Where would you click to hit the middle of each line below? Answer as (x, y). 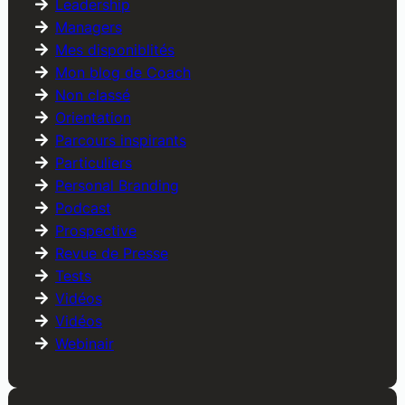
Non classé (92, 95)
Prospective (95, 231)
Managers (88, 28)
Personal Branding (117, 186)
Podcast (83, 208)
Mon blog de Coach (122, 73)
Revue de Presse (111, 254)
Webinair (84, 344)
